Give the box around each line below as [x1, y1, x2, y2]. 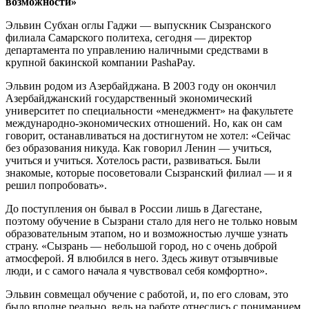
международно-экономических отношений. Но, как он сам [6, 117, 282, 129]
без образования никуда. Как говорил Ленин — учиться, [6, 142, 272, 154]
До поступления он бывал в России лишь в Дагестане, [6, 203, 262, 215]
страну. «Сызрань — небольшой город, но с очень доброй [6, 240, 277, 252]
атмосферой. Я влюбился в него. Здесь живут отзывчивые [6, 252, 278, 264]
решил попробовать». [6, 179, 107, 191]
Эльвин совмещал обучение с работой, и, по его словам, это [6, 288, 288, 300]
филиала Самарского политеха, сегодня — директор [6, 32, 252, 43]
